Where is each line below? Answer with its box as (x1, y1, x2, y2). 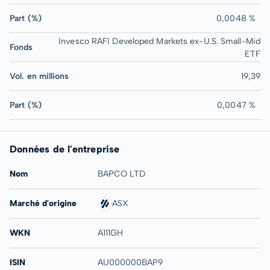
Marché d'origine (10, 198, 77, 209)
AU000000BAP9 (97, 257, 163, 268)
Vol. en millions (10, 71, 69, 81)
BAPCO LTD (97, 169, 145, 179)
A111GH (97, 228, 123, 238)
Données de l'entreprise (10, 143, 120, 155)
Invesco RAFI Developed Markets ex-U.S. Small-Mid (58, 36, 260, 46)
